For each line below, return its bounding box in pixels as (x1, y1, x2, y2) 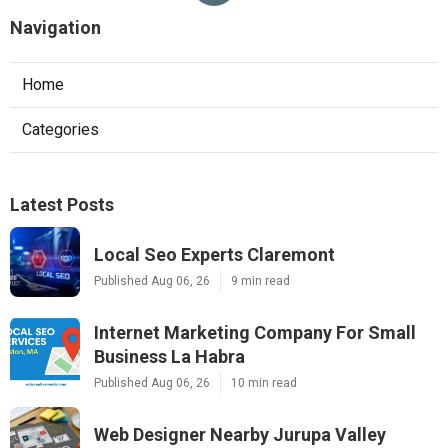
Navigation (10, 16, 101, 38)
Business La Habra (94, 345, 245, 367)
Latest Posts (10, 193, 114, 215)
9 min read (231, 273, 290, 288)
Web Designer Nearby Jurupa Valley (94, 423, 386, 445)
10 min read (231, 375, 297, 390)
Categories (22, 119, 99, 139)
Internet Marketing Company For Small (94, 321, 416, 343)
